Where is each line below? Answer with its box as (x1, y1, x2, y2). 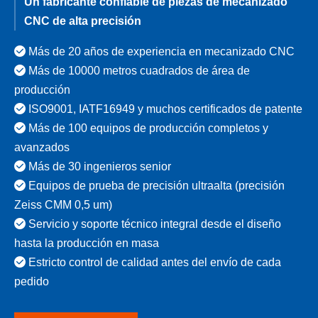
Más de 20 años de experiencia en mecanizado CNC (26, 45, 295, 58)
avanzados (14, 141, 70, 154)
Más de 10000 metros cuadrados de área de (26, 65, 250, 77)
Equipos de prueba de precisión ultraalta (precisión (26, 180, 285, 192)
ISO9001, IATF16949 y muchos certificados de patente (28, 103, 302, 116)
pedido (14, 275, 49, 288)
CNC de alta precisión (24, 15, 141, 28)
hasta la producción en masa (14, 237, 159, 250)
